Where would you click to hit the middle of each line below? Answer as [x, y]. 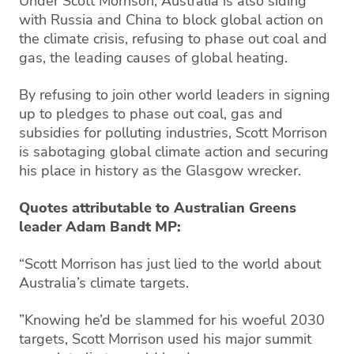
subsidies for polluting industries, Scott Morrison [173, 132]
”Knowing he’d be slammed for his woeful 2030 [172, 320]
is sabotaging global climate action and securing [174, 151]
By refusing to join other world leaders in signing [175, 94]
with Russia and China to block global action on [171, 19]
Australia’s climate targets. [104, 282]
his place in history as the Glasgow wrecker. [160, 170]
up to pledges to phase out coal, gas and [151, 113]
